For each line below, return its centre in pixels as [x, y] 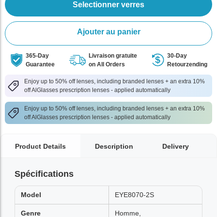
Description [114, 146]
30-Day [177, 56]
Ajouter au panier [108, 32]
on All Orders [107, 64]
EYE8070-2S [134, 195]
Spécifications [44, 174]
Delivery [176, 146]
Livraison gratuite [113, 56]
